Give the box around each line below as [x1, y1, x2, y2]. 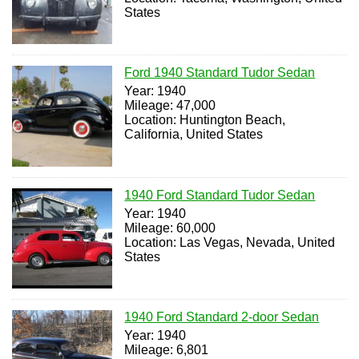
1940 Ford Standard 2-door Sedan [124, 310, 320, 325]
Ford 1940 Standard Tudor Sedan [124, 66, 316, 80]
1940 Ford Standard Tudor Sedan [124, 188, 316, 202]
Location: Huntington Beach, [124, 113, 286, 127]
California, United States [124, 127, 264, 142]
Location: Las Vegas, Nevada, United [124, 235, 336, 249]
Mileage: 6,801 [124, 343, 209, 357]
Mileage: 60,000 [124, 220, 216, 235]
